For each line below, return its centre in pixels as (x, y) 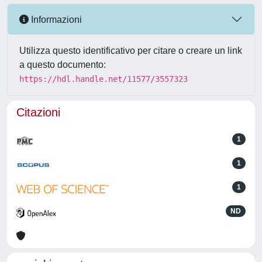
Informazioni (55, 19)
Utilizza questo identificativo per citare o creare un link (131, 51)
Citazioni (38, 112)
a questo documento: (63, 65)
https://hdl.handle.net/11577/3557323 (104, 79)
